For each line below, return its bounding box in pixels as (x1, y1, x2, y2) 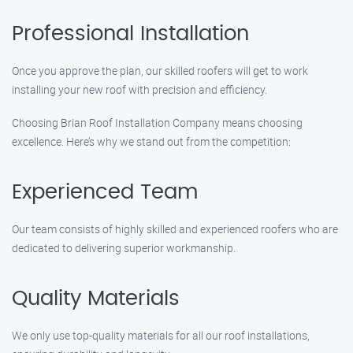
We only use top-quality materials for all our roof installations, (12, 328, 310, 343)
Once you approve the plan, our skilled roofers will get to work (12, 63, 308, 78)
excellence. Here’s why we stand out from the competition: (12, 134, 291, 149)
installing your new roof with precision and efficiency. (12, 82, 267, 97)
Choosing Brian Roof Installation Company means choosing (12, 115, 303, 130)
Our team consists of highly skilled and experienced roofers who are (12, 221, 338, 236)
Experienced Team (12, 182, 199, 203)
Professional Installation (12, 24, 249, 44)
